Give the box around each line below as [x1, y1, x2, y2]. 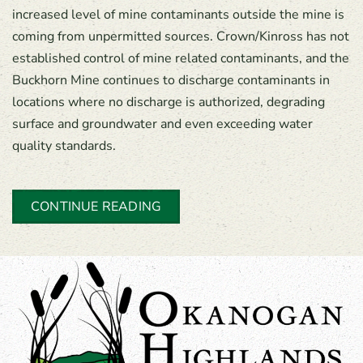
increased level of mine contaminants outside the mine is [12, 6, 344, 23]
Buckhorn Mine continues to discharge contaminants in [12, 71, 330, 89]
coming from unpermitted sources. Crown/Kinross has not [12, 28, 349, 45]
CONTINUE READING [31, 198, 162, 216]
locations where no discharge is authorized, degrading [12, 93, 325, 111]
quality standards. [12, 137, 116, 155]
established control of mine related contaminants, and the [12, 49, 349, 67]
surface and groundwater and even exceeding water [12, 115, 313, 133]
